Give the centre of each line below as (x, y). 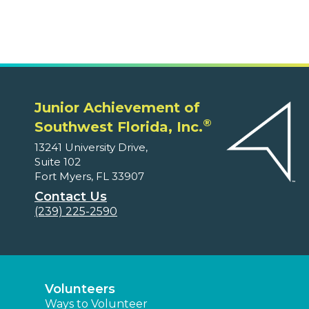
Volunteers (80, 289)
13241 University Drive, (91, 147)
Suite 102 (58, 161)
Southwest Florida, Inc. (119, 127)
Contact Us (71, 196)
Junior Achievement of (117, 107)
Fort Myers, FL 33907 (89, 176)
